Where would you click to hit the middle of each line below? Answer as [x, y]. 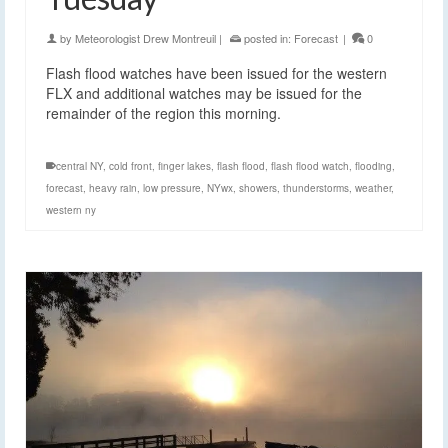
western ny [71, 209]
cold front [130, 165]
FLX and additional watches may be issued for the [204, 92]
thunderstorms [316, 187]
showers [258, 187]
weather [373, 187]
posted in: [267, 37]
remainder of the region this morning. [163, 112]
